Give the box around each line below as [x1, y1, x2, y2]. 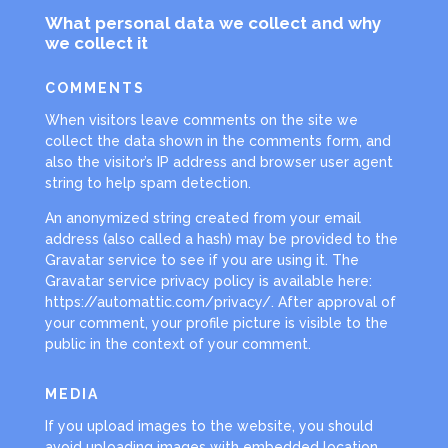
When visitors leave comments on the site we [44, 112, 358, 129]
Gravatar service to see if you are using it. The [44, 252, 359, 269]
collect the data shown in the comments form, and [44, 133, 391, 150]
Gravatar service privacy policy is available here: [44, 273, 372, 290]
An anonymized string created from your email [44, 210, 361, 227]
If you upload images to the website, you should [44, 418, 373, 435]
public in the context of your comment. [44, 336, 311, 353]
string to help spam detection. [44, 175, 251, 192]
